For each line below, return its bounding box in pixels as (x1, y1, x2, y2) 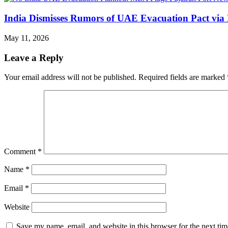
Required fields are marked (138, 73, 227, 82)
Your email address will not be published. (4, 73, 136, 82)
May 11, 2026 (4, 33, 49, 42)
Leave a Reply (4, 52, 64, 63)
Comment (4, 147, 38, 156)
